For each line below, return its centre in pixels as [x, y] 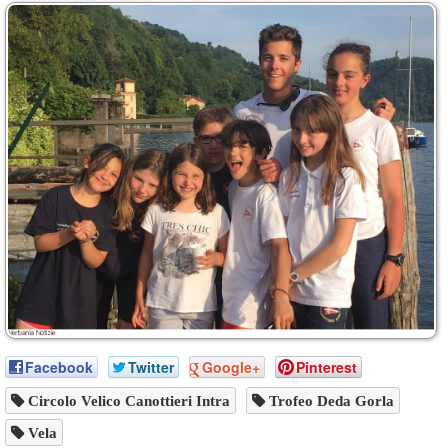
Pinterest [326, 366]
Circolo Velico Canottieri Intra [127, 400]
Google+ [231, 366]
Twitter [151, 366]
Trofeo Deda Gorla [329, 400]
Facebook [59, 366]
